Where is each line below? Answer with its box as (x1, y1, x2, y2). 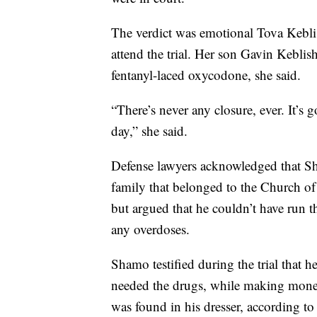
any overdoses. (111, 219, 190, 238)
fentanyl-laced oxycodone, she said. (111, 65, 301, 83)
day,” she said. (111, 121, 188, 139)
